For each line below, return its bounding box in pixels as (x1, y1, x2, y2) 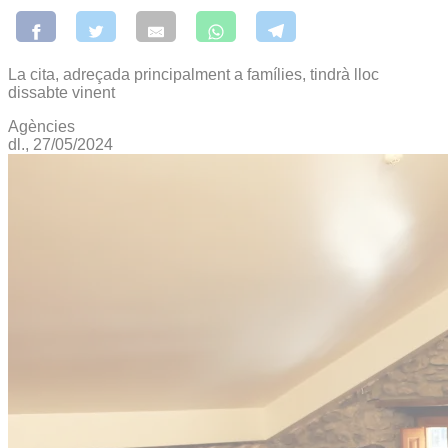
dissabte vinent (8, 83, 115, 101)
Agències (8, 117, 75, 135)
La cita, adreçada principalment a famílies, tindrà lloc (8, 65, 379, 83)
